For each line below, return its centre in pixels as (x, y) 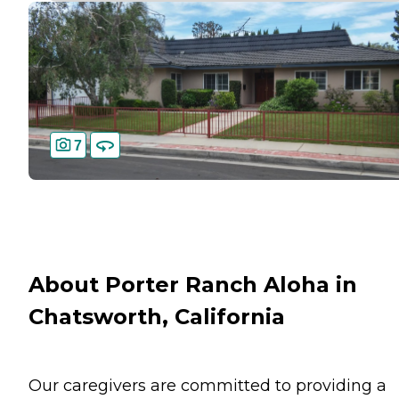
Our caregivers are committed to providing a (208, 386)
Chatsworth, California (157, 317)
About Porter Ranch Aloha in (193, 285)
